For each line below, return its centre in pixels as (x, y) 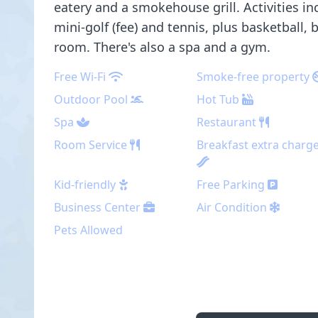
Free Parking (231, 185)
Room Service (92, 145)
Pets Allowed (88, 230)
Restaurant (227, 122)
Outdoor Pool (91, 99)
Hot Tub (218, 99)
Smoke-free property (253, 77)
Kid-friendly (85, 185)
